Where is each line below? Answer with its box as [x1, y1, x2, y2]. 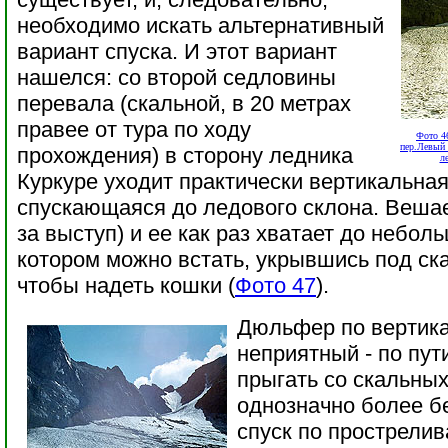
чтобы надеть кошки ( [17, 273, 235, 298]
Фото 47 [235, 273, 316, 298]
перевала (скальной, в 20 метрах [17, 91, 351, 116]
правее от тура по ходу [17, 117, 251, 142]
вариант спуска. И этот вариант [17, 39, 337, 64]
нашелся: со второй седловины [17, 65, 336, 90]
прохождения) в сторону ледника [17, 143, 353, 168]
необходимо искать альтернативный [17, 13, 384, 38]
